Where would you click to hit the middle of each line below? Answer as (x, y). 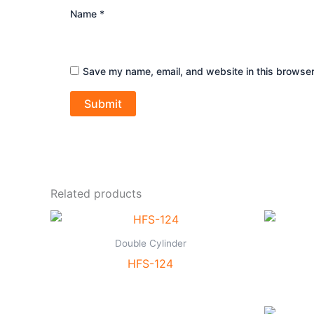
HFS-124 (150, 264)
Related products (96, 194)
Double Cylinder (150, 244)
